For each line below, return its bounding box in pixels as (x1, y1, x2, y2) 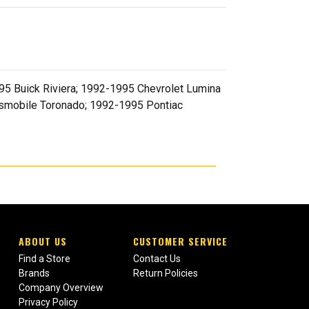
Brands (18, 268, 50, 279)
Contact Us (132, 253, 181, 265)
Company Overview (18, 282, 103, 294)
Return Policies (132, 268, 198, 279)
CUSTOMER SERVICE (132, 234, 228, 249)
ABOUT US (18, 234, 67, 249)
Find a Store (18, 253, 70, 265)
